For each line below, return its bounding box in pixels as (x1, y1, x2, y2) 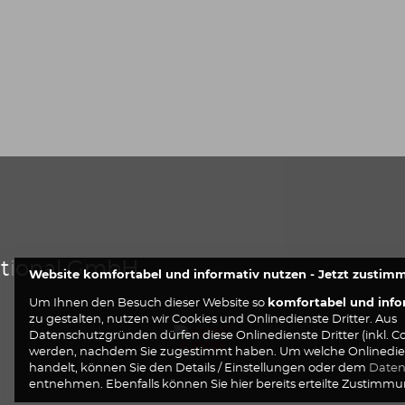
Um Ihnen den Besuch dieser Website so (29, 297, 268, 310)
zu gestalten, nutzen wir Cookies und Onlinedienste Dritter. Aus (29, 314, 397, 326)
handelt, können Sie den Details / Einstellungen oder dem (29, 363, 369, 375)
